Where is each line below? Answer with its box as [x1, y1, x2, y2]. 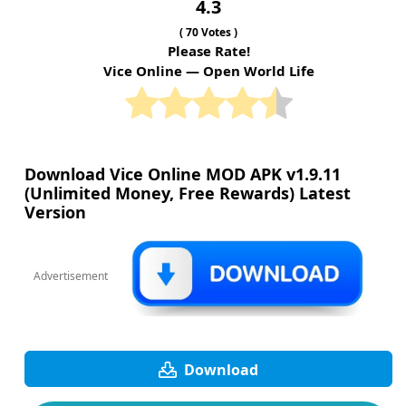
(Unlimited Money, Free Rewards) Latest [24, 181, 351, 204]
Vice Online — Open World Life [102, 61, 314, 80]
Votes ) [198, 24, 237, 40]
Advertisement [34, 268, 108, 285]
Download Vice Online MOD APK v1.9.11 [24, 162, 341, 185]
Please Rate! [167, 41, 250, 60]
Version [24, 200, 86, 223]
